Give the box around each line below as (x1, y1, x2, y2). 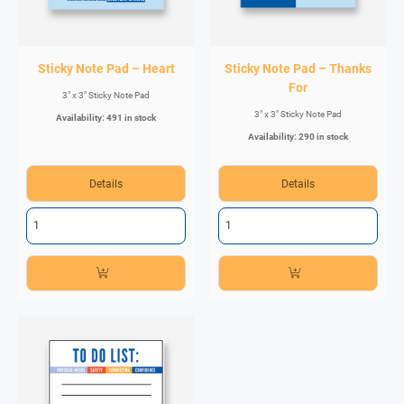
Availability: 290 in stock (248, 132, 348, 142)
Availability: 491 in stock (56, 113, 156, 124)
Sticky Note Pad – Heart (37, 61, 175, 78)
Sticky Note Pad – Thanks (225, 61, 372, 78)
